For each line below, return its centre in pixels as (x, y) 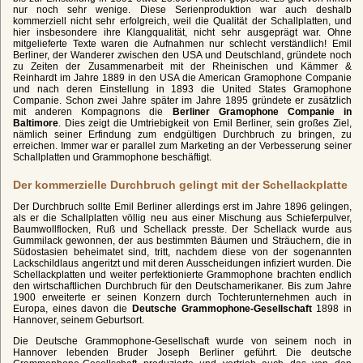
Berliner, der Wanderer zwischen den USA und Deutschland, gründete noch (182, 55)
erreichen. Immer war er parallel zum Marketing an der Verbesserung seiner (182, 145)
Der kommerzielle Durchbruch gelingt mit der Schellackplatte (180, 184)
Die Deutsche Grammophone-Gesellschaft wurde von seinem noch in (182, 341)
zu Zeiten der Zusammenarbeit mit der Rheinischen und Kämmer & (182, 66)
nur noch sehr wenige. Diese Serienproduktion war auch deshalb (182, 9)
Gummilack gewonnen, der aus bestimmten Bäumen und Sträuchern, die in (182, 240)
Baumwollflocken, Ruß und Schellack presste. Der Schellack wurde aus (182, 229)
